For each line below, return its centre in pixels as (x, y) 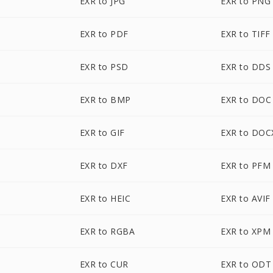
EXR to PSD (104, 67)
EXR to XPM (246, 231)
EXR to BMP (105, 100)
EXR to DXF (104, 165)
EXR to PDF (104, 34)
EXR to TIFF (246, 34)
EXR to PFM (246, 165)
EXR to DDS (246, 67)
